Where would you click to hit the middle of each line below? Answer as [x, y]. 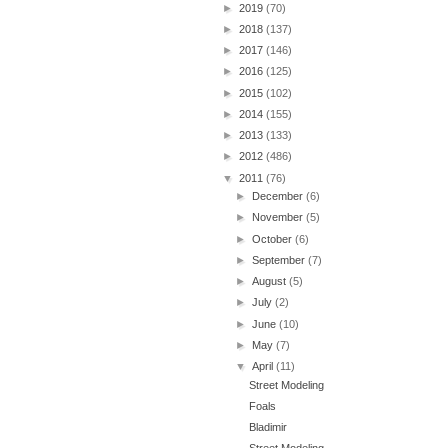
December [279, 196]
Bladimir [268, 427]
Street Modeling [287, 384]
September [280, 259]
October [274, 238]
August [271, 281]
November [279, 217]
